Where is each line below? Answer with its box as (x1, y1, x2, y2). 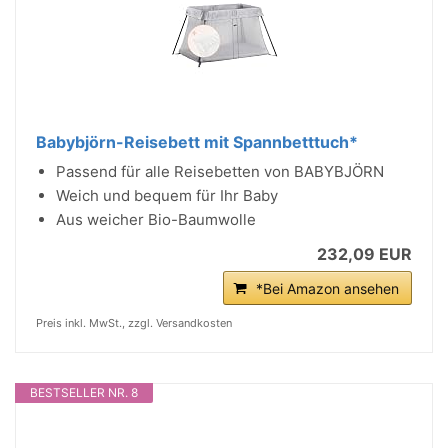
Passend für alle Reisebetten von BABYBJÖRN (56, 162, 384, 181)
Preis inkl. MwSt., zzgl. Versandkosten (36, 316, 232, 330)
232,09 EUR (317, 244, 412, 264)
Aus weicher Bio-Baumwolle (56, 210, 256, 229)
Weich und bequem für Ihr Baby (56, 186, 278, 205)
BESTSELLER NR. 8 (30, 385, 138, 400)
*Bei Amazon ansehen (256, 280, 399, 297)
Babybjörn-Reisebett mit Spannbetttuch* (36, 132, 358, 152)
